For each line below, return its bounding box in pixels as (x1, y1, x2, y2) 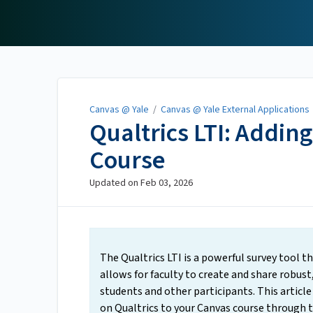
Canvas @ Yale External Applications (161, 103, 310, 117)
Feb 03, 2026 (140, 176, 193, 191)
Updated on (89, 176, 140, 191)
